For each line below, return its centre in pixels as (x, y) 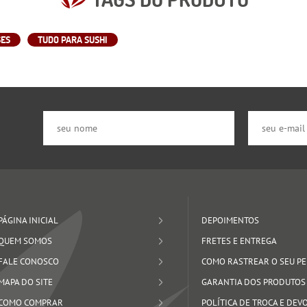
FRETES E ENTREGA (239, 241)
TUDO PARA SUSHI (73, 39)
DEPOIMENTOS (230, 220)
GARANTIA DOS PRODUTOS (253, 282)
